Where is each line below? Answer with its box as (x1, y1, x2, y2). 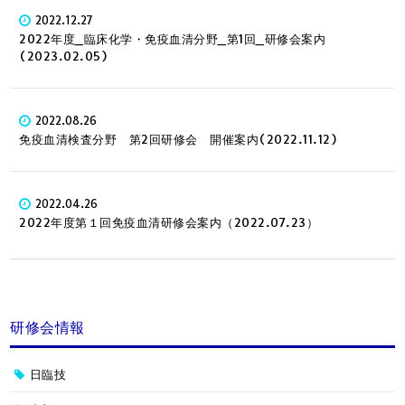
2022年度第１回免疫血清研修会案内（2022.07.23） (19, 215, 319, 231)
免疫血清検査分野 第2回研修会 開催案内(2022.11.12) (19, 132, 338, 147)
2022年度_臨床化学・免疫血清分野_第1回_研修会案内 (19, 31, 326, 46)
